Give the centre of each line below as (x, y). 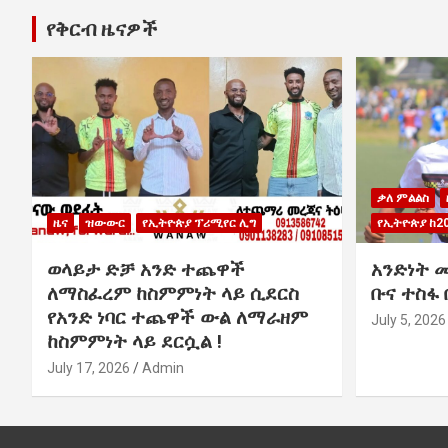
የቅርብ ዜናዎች (101, 29)
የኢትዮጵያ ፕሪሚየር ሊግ (199, 222)
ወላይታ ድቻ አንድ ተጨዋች (146, 269)
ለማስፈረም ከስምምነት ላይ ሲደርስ (173, 293)
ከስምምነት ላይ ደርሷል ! (134, 341)
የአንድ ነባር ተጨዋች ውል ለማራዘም (177, 317)
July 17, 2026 (88, 367)
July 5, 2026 (408, 319)
